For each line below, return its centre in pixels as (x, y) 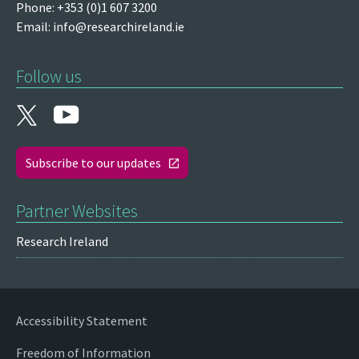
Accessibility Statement (82, 320)
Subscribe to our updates (93, 162)
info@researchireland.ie (119, 26)
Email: (34, 26)
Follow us (49, 76)
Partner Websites (77, 210)
